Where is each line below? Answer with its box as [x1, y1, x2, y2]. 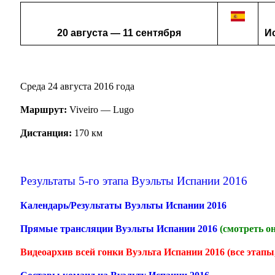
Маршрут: [20, 104, 68, 115]
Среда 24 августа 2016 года [20, 80, 135, 91]
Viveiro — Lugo [67, 104, 134, 115]
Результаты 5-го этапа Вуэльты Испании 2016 [20, 174, 248, 187]
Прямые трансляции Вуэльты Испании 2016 [20, 223, 220, 234]
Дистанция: [20, 127, 72, 138]
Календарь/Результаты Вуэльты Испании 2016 [20, 199, 227, 211]
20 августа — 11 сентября [57, 27, 182, 38]
